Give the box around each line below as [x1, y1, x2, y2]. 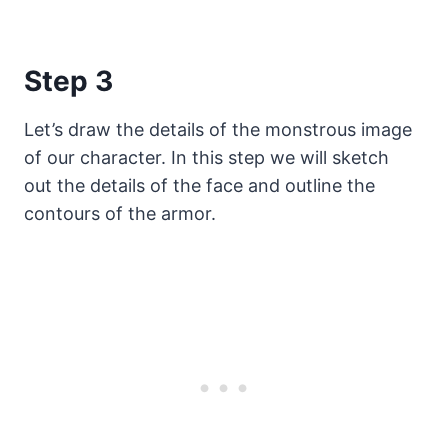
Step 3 [24, 64, 113, 99]
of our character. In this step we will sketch [24, 147, 389, 169]
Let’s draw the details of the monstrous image [24, 119, 412, 141]
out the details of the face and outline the [24, 175, 375, 197]
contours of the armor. [24, 203, 216, 225]
